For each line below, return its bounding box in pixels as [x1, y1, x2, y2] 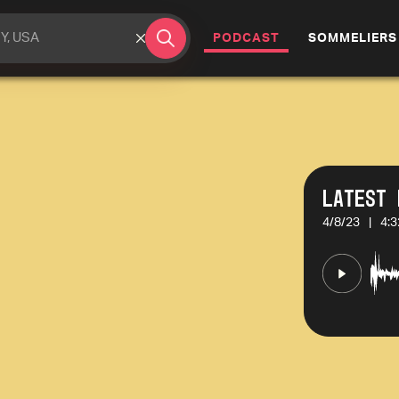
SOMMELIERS [308, 32, 397, 45]
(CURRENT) [279, 31, 352, 44]
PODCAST [213, 32, 280, 45]
